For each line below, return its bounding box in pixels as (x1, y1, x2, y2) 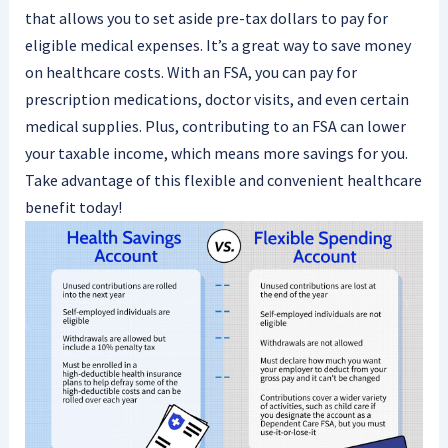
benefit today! (24, 196, 122, 217)
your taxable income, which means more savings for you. (24, 142, 408, 163)
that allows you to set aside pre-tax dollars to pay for (24, 7, 388, 28)
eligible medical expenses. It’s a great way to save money (24, 34, 411, 55)
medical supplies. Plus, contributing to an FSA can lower (24, 115, 406, 136)
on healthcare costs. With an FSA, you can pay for (24, 61, 357, 82)
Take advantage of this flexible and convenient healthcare (24, 169, 422, 190)
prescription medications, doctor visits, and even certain (24, 88, 409, 109)
